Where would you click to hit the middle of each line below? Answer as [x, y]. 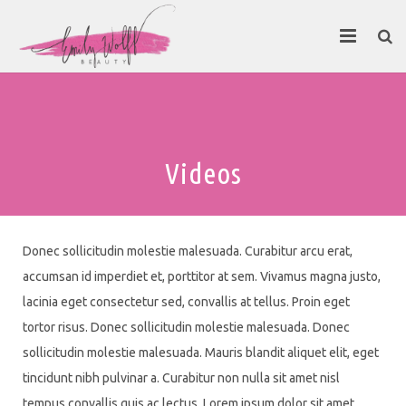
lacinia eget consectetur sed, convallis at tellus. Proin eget [186, 302]
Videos [203, 173]
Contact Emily [59, 135]
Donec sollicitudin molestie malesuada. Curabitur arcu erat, [188, 251]
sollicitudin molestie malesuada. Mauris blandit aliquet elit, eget [201, 353]
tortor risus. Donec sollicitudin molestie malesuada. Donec [186, 327]
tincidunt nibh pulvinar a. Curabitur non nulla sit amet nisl [181, 378]
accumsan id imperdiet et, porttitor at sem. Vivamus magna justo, [202, 276]
